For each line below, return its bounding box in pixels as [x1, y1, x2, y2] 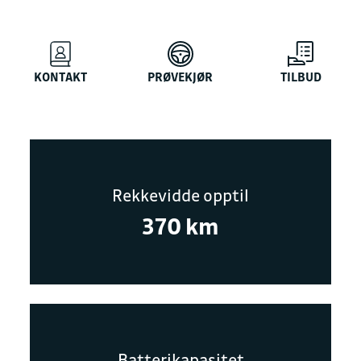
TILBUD [280, 68, 322, 85]
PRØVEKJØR [147, 68, 214, 85]
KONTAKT [33, 68, 87, 85]
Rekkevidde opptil [112, 184, 249, 205]
